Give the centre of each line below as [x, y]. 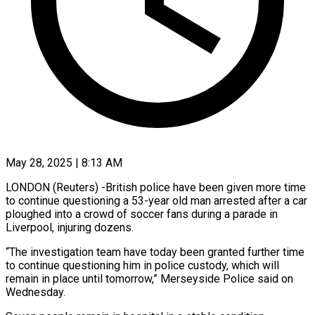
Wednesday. [36, 292]
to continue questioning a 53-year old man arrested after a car [156, 200]
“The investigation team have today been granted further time [155, 252]
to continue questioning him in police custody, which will [142, 265]
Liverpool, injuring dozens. [70, 227]
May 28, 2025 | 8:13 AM [64, 162]
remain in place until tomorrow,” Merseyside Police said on [149, 278]
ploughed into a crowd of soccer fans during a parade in [142, 214]
